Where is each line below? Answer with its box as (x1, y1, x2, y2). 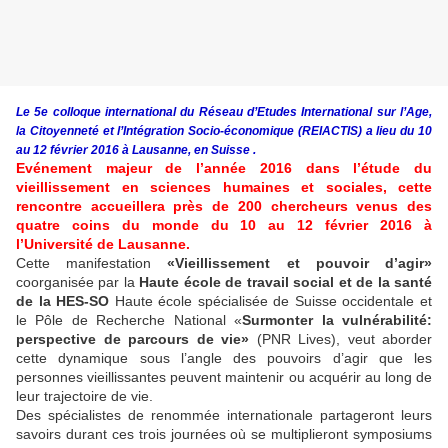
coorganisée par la (16, 274, 140, 291)
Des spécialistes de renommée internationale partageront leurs (16, 407, 432, 424)
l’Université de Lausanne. (16, 236, 190, 253)
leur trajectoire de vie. (16, 388, 153, 405)
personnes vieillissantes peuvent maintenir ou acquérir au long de (16, 369, 432, 386)
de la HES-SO (16, 293, 115, 310)
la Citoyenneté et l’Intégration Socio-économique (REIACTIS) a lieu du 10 (16, 124, 432, 139)
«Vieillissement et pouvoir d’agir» (167, 255, 433, 272)
